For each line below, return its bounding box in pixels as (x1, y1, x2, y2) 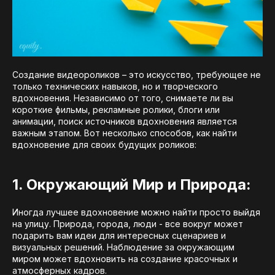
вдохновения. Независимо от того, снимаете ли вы (12, 93, 233, 104)
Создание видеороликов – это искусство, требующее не (12, 69, 261, 80)
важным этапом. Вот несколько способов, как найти (12, 128, 237, 139)
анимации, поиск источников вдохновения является (12, 116, 237, 127)
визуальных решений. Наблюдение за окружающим (12, 242, 234, 253)
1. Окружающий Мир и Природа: (12, 176, 251, 194)
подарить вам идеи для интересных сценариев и (12, 230, 226, 241)
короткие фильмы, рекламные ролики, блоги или (12, 104, 220, 115)
